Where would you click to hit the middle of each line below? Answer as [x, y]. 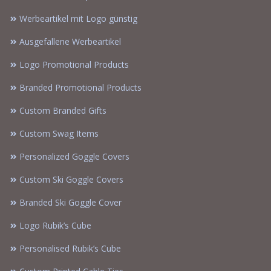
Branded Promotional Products [80, 87]
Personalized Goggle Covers [74, 156]
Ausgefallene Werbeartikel [70, 41]
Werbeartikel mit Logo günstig [78, 18]
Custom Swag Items [59, 133]
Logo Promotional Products [74, 64]
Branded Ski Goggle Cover [70, 202]
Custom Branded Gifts [63, 110]
